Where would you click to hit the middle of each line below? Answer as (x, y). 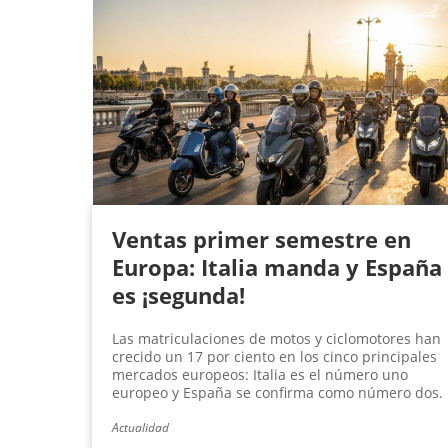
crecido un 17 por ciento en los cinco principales (274, 357)
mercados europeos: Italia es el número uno (260, 375)
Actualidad (140, 428)
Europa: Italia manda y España (277, 267)
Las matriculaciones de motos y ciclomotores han (276, 339)
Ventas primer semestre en (261, 239)
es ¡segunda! (178, 295)
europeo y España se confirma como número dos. (277, 393)
